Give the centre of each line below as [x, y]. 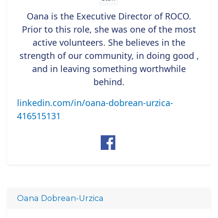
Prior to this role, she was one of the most [109, 29]
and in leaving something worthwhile [109, 69]
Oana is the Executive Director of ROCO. [109, 16]
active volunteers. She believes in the [109, 42]
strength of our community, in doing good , [109, 55]
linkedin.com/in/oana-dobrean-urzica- [95, 103]
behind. [109, 82]
